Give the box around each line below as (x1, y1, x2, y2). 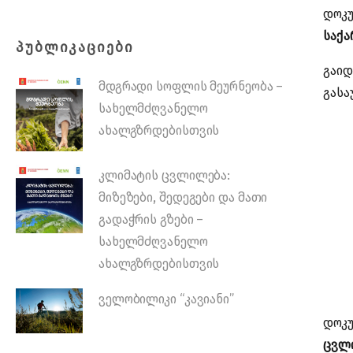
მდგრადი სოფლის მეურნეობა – (98, 79, 284, 94)
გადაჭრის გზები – (98, 212, 204, 228)
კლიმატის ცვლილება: (98, 168, 231, 184)
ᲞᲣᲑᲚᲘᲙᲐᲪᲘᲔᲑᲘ (16, 39, 134, 56)
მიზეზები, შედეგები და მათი (98, 190, 268, 206)
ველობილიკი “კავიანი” (98, 292, 234, 307)
